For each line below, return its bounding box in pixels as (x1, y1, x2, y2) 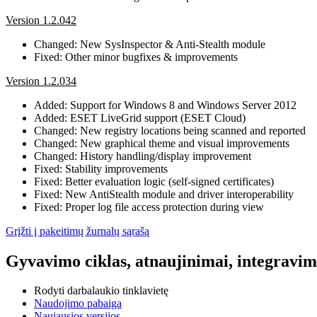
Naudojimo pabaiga (34, 297, 122, 310)
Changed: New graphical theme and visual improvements (34, 137, 289, 149)
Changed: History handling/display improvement (34, 149, 251, 162)
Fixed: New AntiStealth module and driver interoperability (34, 188, 294, 200)
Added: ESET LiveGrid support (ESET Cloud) (34, 111, 246, 124)
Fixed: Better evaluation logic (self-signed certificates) (34, 175, 274, 188)
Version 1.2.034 (6, 74, 76, 87)
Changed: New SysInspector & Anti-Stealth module (34, 38, 265, 50)
